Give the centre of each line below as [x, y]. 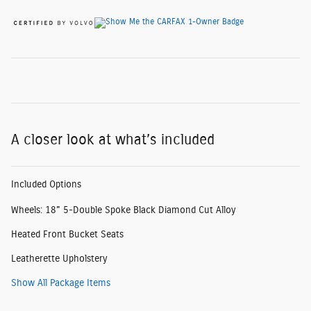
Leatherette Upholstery [59, 259]
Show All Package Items [61, 283]
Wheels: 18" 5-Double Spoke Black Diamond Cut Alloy [123, 210]
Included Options [46, 184]
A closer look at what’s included [113, 140]
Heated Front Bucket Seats [67, 234]
